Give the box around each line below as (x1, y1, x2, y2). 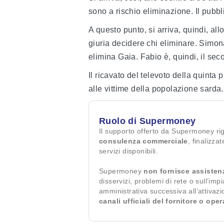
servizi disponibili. (99, 147, 158, 155)
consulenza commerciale (99, 137, 188, 145)
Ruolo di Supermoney (99, 116, 196, 126)
